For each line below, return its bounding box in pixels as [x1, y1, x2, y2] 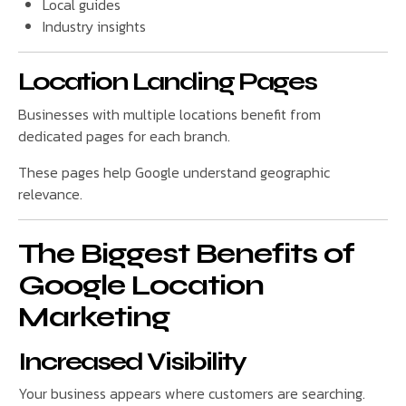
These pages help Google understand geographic [18, 160, 330, 183]
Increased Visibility [18, 345, 246, 377]
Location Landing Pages [18, 66, 316, 98]
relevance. [18, 182, 82, 205]
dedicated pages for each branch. [18, 124, 230, 147]
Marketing [18, 298, 169, 334]
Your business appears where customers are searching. [18, 382, 365, 404]
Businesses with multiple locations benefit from [18, 102, 321, 125]
